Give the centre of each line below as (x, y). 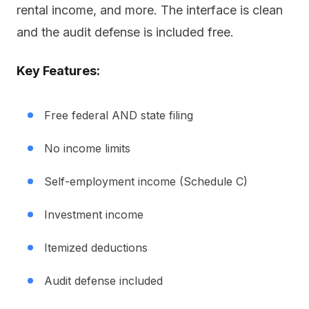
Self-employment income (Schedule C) (146, 181)
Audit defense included (103, 281)
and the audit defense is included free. (125, 32)
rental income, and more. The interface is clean (150, 10)
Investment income (94, 215)
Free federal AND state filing (119, 115)
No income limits (87, 148)
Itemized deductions (96, 248)
